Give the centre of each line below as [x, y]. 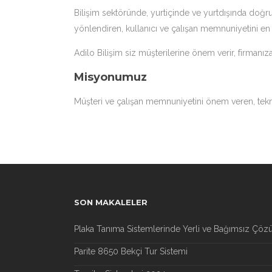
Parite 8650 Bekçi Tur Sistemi [131, 251]
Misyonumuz [110, 77]
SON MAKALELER [111, 202]
